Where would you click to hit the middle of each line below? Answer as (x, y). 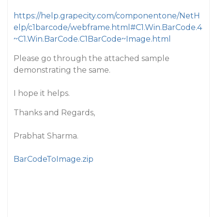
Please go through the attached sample (92, 58)
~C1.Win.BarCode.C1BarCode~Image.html (92, 39)
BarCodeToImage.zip (54, 159)
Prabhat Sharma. (46, 136)
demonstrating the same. (62, 70)
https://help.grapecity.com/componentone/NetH (107, 16)
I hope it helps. (42, 93)
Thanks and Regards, (54, 113)
